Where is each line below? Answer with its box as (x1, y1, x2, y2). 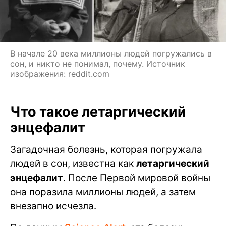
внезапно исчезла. (10, 200, 96, 212)
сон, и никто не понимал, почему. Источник (10, 58, 185, 69)
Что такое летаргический (10, 103, 186, 120)
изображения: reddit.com (10, 68, 109, 79)
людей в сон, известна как (10, 157, 136, 169)
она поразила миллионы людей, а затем (10, 186, 196, 198)
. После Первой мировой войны (63, 172, 210, 184)
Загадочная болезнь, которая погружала (10, 143, 202, 155)
